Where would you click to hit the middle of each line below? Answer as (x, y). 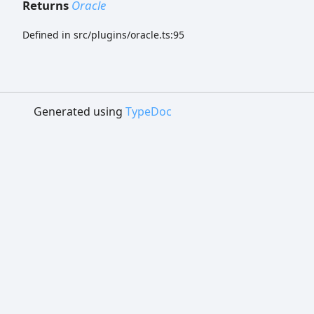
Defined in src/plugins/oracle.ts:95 (103, 34)
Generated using (80, 111)
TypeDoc (149, 111)
